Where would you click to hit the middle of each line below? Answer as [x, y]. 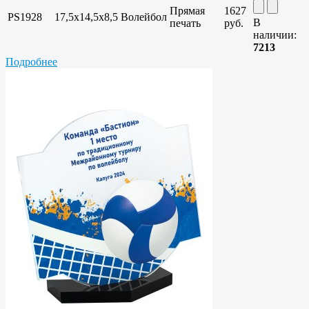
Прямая [187, 11]
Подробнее [31, 62]
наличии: [275, 35]
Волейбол [144, 17]
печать [185, 23]
